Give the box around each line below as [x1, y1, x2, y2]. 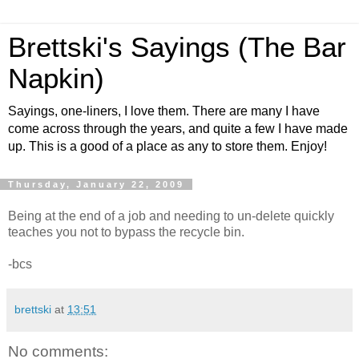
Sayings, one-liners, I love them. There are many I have [8, 104, 320, 118]
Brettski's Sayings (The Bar [8, 32, 346, 63]
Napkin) [8, 63, 104, 94]
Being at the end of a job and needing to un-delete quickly [8, 208, 334, 223]
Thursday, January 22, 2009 [8, 179, 184, 189]
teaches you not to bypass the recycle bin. [8, 224, 244, 239]
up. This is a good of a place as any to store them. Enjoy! [8, 139, 327, 153]
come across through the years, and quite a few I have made [8, 122, 348, 135]
